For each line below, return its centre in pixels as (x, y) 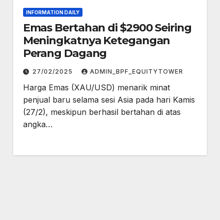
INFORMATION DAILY (53, 12)
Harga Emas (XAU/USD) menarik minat (96, 87)
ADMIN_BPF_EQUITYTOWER (136, 71)
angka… (38, 124)
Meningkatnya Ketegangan (96, 41)
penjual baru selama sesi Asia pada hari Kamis (109, 100)
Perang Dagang (65, 53)
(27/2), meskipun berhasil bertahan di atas (102, 112)
